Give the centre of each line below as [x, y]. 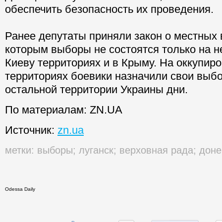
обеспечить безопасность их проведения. [111, 9]
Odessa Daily [20, 189]
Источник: [31, 130]
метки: [20, 150]
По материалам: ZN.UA [64, 110]
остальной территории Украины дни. [96, 90]
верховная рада [156, 150]
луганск [96, 150]
